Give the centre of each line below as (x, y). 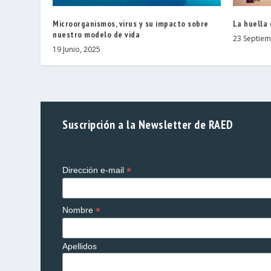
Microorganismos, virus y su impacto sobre (131, 23)
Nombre (79, 210)
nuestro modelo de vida (96, 34)
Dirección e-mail (95, 170)
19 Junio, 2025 (77, 49)
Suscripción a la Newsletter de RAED (148, 124)
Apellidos (80, 246)
